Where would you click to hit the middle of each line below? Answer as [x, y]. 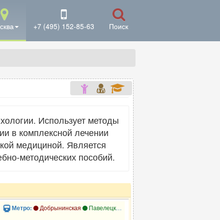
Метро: [23, 208]
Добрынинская [60, 208]
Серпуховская [192, 208]
